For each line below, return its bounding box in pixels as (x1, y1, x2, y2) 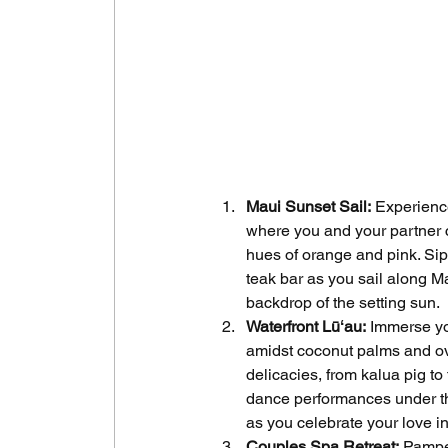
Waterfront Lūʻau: (246, 316, 366, 336)
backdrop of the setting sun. (246, 292, 440, 312)
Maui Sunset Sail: (246, 196, 371, 216)
